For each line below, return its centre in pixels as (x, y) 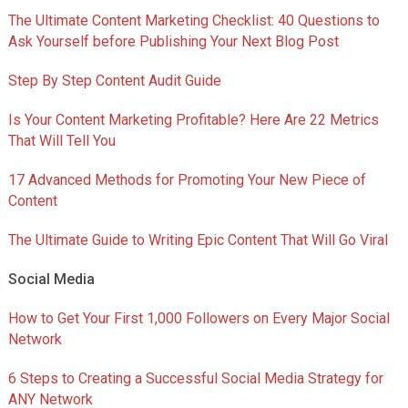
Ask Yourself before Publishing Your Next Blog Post (173, 42)
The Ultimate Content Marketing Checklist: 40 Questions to (194, 21)
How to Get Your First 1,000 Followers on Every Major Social (199, 319)
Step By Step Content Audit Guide (114, 81)
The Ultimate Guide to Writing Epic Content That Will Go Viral (198, 240)
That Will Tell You (61, 141)
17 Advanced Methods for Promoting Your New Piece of (187, 180)
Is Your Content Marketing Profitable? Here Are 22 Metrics (193, 120)
